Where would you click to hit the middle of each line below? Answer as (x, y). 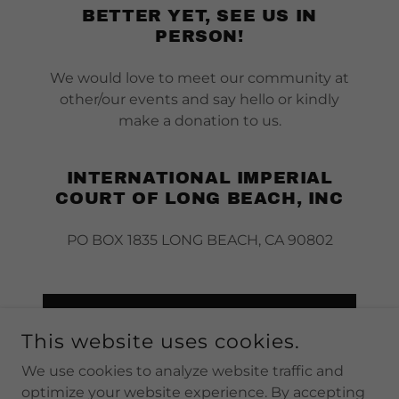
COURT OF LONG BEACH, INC (199, 198)
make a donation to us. (199, 121)
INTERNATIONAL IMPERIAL (199, 178)
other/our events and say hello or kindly (199, 99)
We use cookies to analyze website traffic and (183, 371)
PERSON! (199, 36)
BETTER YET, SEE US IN (199, 16)
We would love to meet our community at (199, 78)
